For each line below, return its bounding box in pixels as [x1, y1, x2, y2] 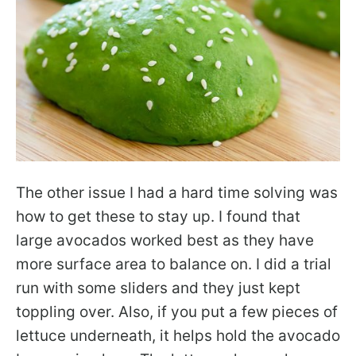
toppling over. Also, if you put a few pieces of [16, 302, 338, 321]
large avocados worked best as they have [16, 230, 314, 250]
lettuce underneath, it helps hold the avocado [16, 326, 340, 345]
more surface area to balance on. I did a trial [16, 254, 331, 273]
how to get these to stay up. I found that [16, 207, 300, 226]
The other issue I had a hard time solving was [16, 183, 338, 202]
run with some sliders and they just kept [16, 278, 300, 297]
